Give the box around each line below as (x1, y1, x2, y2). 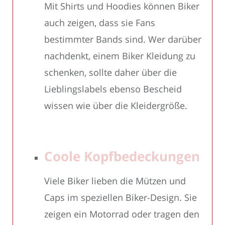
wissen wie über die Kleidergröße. (44, 99, 187, 112)
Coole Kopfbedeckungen (44, 147, 200, 166)
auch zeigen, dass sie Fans (44, 17, 155, 29)
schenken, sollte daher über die (44, 66, 177, 79)
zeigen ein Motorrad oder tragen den (44, 208, 199, 220)
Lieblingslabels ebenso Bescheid (44, 83, 182, 95)
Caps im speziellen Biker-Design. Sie (44, 191, 197, 204)
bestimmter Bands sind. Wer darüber (44, 33, 201, 46)
